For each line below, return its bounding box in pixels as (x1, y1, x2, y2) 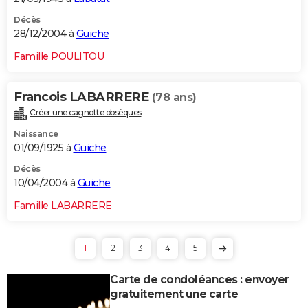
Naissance (14, 128, 58, 139)
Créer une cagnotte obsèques (30, 107, 142, 118)
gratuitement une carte (110, 287, 238, 300)
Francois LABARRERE (14, 89, 152, 104)
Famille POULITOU (14, 49, 104, 63)
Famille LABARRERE (14, 199, 112, 212)
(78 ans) (151, 90, 197, 104)
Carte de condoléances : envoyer (110, 272, 289, 286)
